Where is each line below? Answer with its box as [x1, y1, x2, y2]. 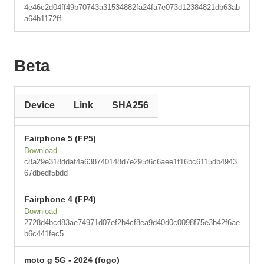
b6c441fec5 [24, 229, 64, 238]
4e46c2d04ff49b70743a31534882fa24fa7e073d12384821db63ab [24, 3, 240, 12]
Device [24, 100, 55, 110]
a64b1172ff [24, 14, 61, 23]
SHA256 [112, 100, 148, 110]
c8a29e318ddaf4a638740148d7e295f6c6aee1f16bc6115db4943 [24, 157, 237, 166]
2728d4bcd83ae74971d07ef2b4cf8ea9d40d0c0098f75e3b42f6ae [24, 218, 240, 227]
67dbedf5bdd [24, 169, 68, 177]
